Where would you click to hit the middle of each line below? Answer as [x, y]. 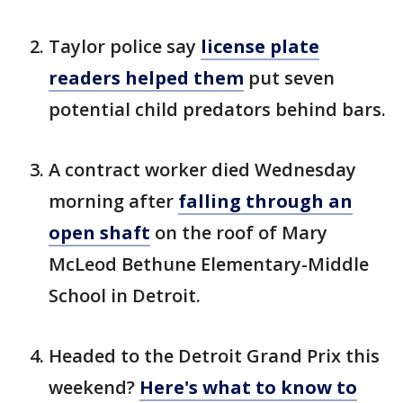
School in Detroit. [125, 296]
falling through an [265, 201]
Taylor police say [125, 47]
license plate [260, 47]
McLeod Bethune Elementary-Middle [209, 264]
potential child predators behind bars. [217, 110]
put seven [289, 78]
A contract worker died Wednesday [202, 170]
